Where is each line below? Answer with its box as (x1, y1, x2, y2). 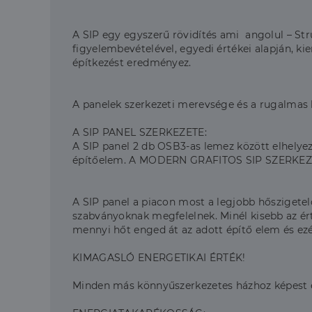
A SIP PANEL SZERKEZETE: (72, 126, 207, 139)
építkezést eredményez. (72, 56, 192, 69)
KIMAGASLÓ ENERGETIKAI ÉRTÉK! (72, 251, 246, 264)
